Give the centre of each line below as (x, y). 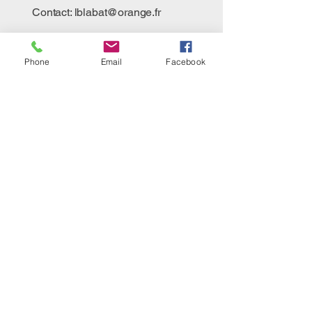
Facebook (186, 61)
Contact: (53, 13)
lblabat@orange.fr (117, 13)
